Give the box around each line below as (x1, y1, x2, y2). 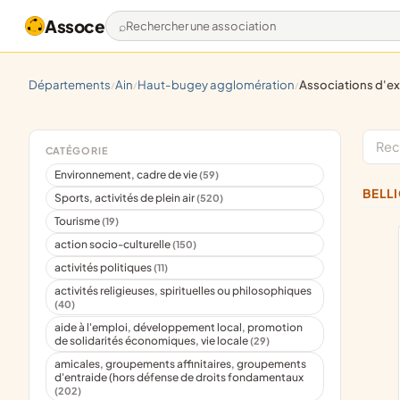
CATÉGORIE (45, 144, 108, 156)
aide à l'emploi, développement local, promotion (54, 320, 304, 334)
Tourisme (54, 214, 103, 229)
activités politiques (54, 261, 154, 275)
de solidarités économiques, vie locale (54, 333, 251, 347)
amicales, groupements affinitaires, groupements (54, 356, 307, 371)
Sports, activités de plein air (54, 191, 197, 205)
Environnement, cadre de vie (54, 168, 200, 182)
